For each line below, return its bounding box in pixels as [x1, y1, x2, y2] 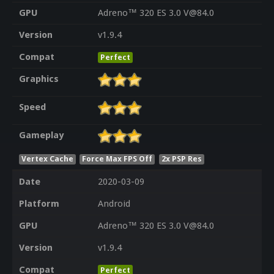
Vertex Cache [21, 154, 73, 163]
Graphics [18, 73, 59, 85]
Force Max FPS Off [82, 154, 153, 163]
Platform [18, 198, 59, 210]
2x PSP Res [161, 154, 202, 163]
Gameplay [18, 130, 64, 141]
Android [97, 198, 130, 210]
